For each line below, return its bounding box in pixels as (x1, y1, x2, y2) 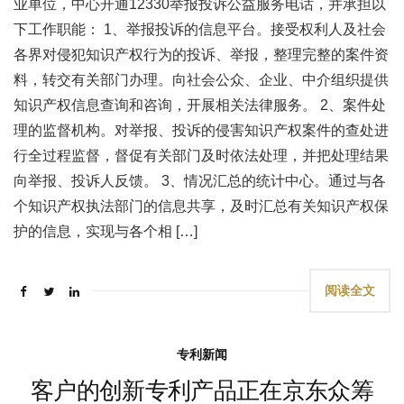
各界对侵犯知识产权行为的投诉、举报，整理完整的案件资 (14, 47, 389, 62)
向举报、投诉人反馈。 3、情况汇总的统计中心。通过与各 (14, 173, 386, 188)
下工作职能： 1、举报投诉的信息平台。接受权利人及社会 (14, 22, 386, 37)
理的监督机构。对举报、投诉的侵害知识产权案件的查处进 (14, 123, 389, 138)
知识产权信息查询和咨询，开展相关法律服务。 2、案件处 (14, 97, 386, 113)
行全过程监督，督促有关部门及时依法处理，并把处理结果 (14, 148, 389, 163)
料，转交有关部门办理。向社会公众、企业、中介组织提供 (14, 72, 389, 87)
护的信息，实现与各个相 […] (14, 224, 197, 239)
